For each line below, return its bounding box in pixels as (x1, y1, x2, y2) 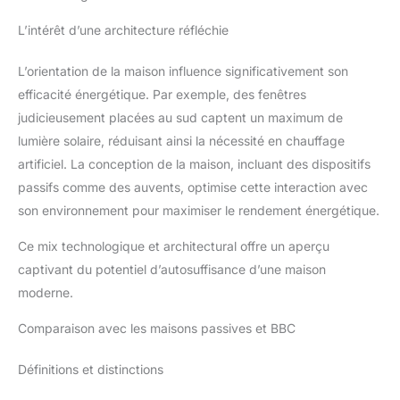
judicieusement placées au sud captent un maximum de (18, 109, 343, 125)
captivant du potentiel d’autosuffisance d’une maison (18, 261, 326, 277)
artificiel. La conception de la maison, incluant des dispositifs (18, 155, 371, 171)
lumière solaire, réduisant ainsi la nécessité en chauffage (18, 132, 345, 148)
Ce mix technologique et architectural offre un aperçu (18, 237, 329, 254)
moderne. (18, 284, 73, 300)
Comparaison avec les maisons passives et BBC (18, 320, 296, 336)
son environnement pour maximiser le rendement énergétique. (18, 202, 379, 218)
